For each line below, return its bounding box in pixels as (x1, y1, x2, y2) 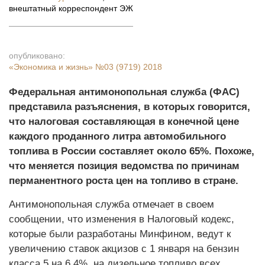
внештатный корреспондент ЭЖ (9, 4, 133, 13)
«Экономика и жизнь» (9, 62, 95, 72)
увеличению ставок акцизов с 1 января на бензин (9, 243, 239, 254)
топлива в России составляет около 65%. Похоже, (9, 146, 254, 157)
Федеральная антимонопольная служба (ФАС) (9, 86, 240, 98)
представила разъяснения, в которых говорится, (9, 101, 250, 112)
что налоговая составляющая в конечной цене (9, 116, 239, 127)
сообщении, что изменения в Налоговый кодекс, (9, 214, 234, 225)
